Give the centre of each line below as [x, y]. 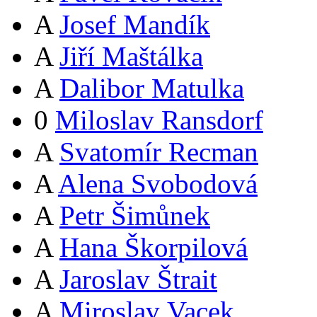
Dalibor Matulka [152, 88]
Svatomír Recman [159, 152]
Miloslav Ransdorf [159, 120]
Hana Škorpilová [154, 247]
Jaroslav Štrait [138, 279]
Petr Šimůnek [135, 215]
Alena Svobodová [158, 184]
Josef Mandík [135, 24]
